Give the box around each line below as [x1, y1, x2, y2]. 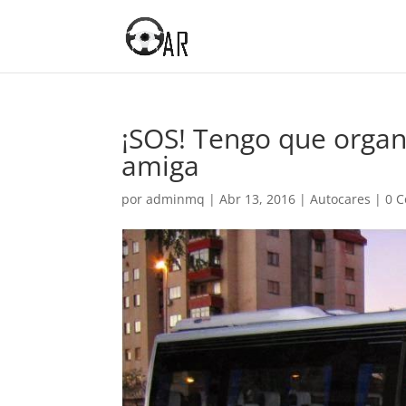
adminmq [146, 190, 206, 208]
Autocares [310, 190, 372, 208]
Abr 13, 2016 [219, 190, 296, 208]
